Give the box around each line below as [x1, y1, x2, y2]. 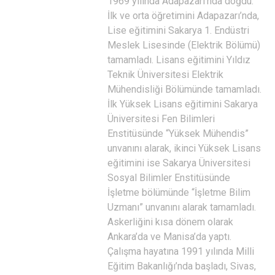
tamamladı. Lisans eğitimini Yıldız [107, 54, 250, 66]
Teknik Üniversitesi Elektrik [107, 69, 223, 80]
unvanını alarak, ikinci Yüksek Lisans [107, 142, 261, 154]
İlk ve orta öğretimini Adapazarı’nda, [107, 10, 259, 21]
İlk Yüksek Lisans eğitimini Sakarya [107, 98, 258, 110]
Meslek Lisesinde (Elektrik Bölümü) [107, 39, 260, 51]
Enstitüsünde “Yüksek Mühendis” [107, 128, 249, 139]
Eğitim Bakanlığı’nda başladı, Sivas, [107, 260, 256, 272]
